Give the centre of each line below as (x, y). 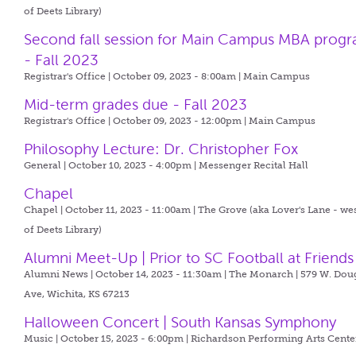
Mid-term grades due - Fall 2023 (136, 104)
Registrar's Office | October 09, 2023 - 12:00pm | (137, 121)
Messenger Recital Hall (254, 165)
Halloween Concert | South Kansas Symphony (180, 322)
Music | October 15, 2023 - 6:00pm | (108, 339)
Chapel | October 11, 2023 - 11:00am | (111, 210)
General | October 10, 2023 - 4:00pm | (112, 165)
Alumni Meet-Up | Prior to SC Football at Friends (189, 258)
